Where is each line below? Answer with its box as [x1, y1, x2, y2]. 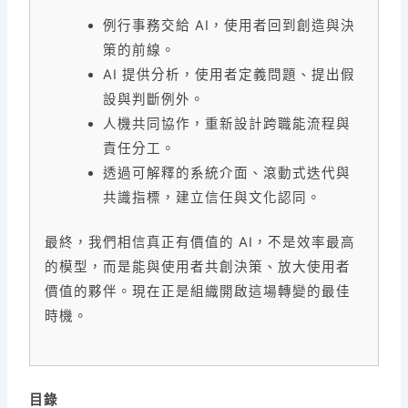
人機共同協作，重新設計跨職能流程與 [103, 116, 352, 133]
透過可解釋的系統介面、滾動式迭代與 [103, 165, 352, 182]
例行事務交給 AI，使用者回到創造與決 [103, 17, 356, 35]
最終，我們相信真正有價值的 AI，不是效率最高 [45, 234, 356, 251]
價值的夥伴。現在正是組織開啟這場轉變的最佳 [45, 283, 352, 301]
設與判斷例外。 [103, 91, 206, 108]
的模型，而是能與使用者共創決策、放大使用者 [45, 259, 352, 276]
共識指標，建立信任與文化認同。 [103, 189, 322, 207]
